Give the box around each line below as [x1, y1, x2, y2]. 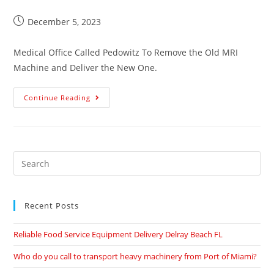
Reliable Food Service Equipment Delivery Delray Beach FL [13, 229, 223, 240]
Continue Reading [24, 93, 91, 103]
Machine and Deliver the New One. [13, 62, 158, 74]
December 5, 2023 [28, 16, 102, 28]
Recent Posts [24, 200, 80, 212]
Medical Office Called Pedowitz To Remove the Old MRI [13, 46, 239, 59]
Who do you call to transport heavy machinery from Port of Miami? [13, 251, 257, 262]
